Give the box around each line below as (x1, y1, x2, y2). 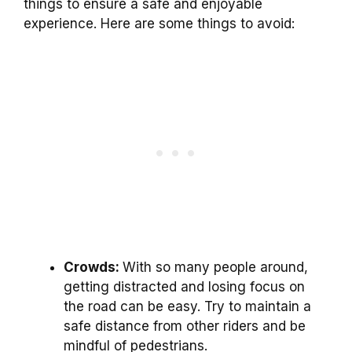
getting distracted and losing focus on (64, 279, 305, 295)
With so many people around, (123, 259, 308, 276)
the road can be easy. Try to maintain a (64, 299, 311, 315)
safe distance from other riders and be (64, 318, 306, 335)
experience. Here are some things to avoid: (24, 15, 295, 31)
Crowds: (64, 259, 123, 276)
